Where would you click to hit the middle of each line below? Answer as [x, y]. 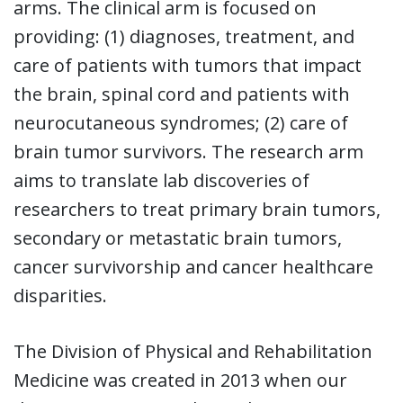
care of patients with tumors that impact [188, 65]
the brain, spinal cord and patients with [182, 94]
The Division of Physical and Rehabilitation [193, 351]
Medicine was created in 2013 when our [180, 380]
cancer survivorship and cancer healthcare [193, 266]
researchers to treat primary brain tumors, [197, 209]
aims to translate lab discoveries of [161, 180]
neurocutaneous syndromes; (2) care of [181, 122]
